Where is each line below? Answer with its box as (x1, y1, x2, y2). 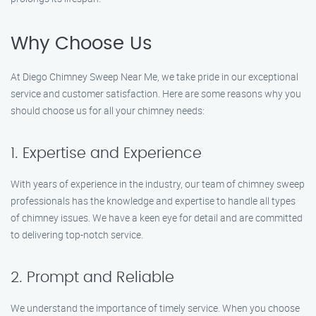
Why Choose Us (11, 35, 152, 53)
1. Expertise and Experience (11, 146, 202, 161)
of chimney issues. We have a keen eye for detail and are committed (11, 211, 303, 224)
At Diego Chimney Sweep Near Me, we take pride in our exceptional (11, 70, 298, 83)
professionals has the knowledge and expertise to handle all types (11, 194, 296, 207)
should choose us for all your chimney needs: (11, 104, 205, 117)
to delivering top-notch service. (11, 228, 143, 241)
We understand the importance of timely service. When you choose (11, 301, 300, 315)
